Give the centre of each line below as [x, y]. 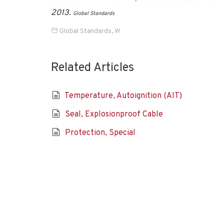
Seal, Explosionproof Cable [114, 114]
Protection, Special [100, 133]
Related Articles [92, 68]
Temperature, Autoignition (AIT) [123, 96]
